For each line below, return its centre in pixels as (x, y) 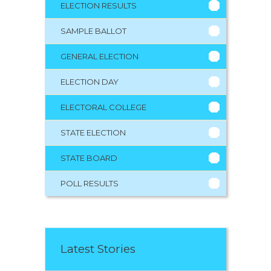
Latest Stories (98, 249)
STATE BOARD (89, 158)
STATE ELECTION (93, 132)
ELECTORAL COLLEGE (103, 107)
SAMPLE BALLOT (93, 31)
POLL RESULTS (90, 183)
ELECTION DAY (90, 81)
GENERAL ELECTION (100, 56)
